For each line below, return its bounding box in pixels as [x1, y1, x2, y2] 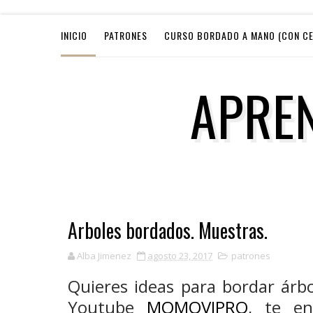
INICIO [61, 28, 87, 43]
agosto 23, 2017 [147, 249, 212, 262]
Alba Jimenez [77, 249, 131, 262]
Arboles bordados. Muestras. [68, 216, 268, 245]
